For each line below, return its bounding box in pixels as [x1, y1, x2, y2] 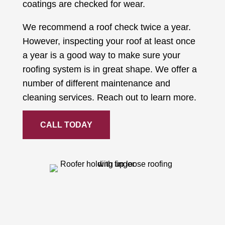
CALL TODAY [40, 121, 92, 130]
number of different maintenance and [22, 78, 170, 89]
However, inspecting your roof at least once [22, 36, 195, 47]
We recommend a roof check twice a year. [22, 22, 191, 33]
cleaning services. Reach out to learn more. [22, 92, 196, 103]
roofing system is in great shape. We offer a [22, 64, 197, 75]
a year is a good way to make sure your [22, 50, 180, 61]
